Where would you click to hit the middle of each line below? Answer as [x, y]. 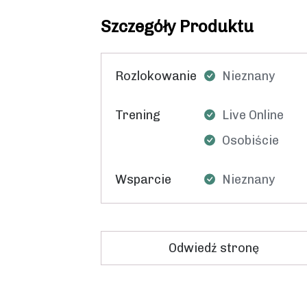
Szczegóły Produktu [177, 27]
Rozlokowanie [156, 76]
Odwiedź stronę [214, 248]
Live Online [253, 115]
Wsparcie [143, 180]
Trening [138, 115]
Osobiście [250, 141]
